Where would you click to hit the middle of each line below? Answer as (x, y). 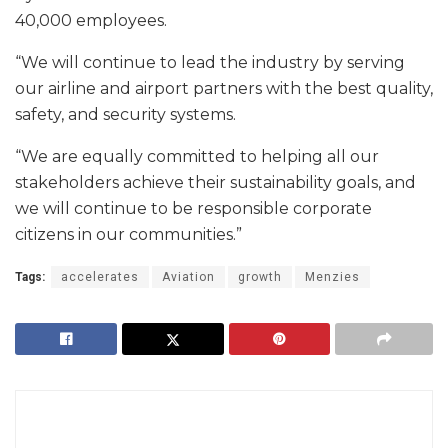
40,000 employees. (91, 20)
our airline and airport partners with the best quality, (224, 88)
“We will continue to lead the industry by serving (210, 62)
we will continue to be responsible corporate (193, 208)
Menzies (332, 276)
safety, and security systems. (125, 114)
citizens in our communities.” (128, 234)
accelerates (100, 276)
